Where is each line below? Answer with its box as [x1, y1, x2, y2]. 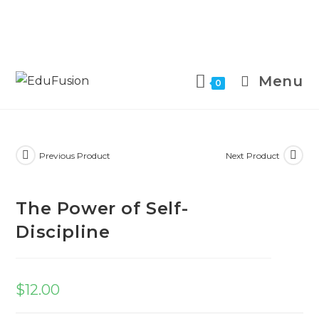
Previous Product [39, 150, 111, 161]
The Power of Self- [16, 197, 189, 219]
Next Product [225, 150, 280, 161]
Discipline [16, 221, 110, 242]
